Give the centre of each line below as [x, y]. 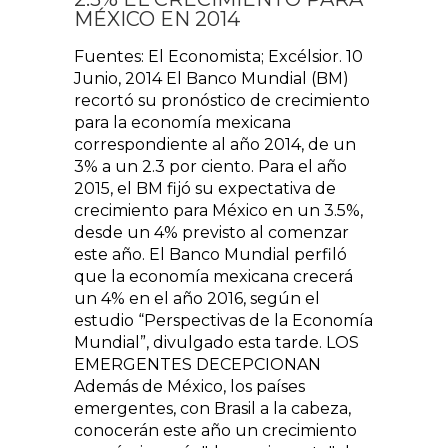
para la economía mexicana [182, 122]
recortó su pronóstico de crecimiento [222, 100]
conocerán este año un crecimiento [215, 430]
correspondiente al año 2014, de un [215, 144]
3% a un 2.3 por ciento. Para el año [210, 166]
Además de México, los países [189, 386]
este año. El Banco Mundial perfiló [210, 254]
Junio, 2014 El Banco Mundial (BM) [211, 78]
